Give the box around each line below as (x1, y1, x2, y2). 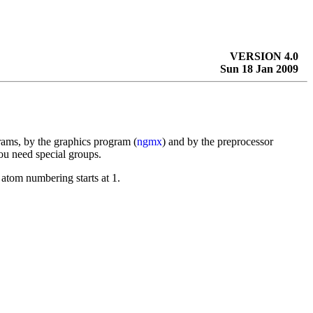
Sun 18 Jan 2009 (219, 62, 298, 75)
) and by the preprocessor (162, 135, 273, 147)
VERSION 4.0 (229, 50, 298, 62)
